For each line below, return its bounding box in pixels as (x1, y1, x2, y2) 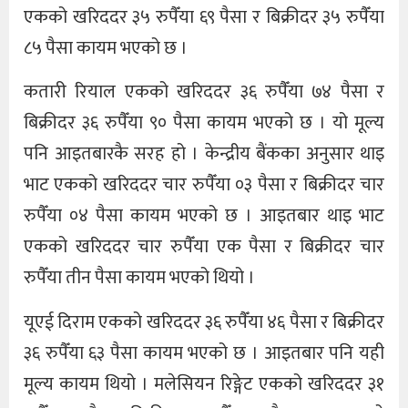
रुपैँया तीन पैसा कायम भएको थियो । (24, 262, 255, 294)
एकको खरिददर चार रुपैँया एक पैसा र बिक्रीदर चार (24, 231, 384, 263)
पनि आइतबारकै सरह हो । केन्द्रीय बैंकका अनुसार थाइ (24, 138, 384, 170)
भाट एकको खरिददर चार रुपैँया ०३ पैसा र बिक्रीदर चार (24, 169, 384, 201)
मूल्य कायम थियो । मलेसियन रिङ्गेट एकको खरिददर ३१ (24, 368, 384, 400)
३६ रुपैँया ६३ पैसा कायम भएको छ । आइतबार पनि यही (24, 337, 384, 369)
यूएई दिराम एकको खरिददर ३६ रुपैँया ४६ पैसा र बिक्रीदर (24, 306, 384, 338)
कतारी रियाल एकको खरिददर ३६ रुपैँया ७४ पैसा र (24, 76, 384, 108)
